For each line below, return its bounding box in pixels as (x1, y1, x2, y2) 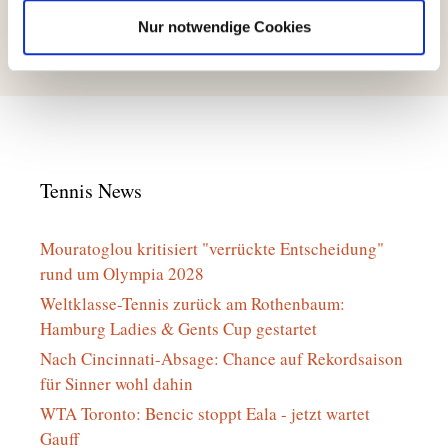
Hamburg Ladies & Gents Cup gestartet (40, 317, 317, 340)
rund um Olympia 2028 (40, 262, 204, 285)
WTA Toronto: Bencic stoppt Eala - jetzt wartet (40, 402, 370, 425)
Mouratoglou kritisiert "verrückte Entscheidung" (40, 237, 384, 260)
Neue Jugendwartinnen (53, 19, 217, 42)
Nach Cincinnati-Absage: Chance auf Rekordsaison (40, 347, 403, 370)
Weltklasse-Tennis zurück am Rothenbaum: (40, 292, 345, 315)
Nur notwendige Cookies (137, 18, 311, 36)
